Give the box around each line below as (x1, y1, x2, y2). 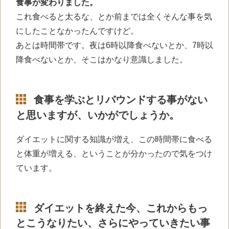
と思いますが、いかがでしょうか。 (16, 109, 179, 121)
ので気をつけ (163, 149, 212, 158)
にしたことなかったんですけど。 (16, 26, 139, 35)
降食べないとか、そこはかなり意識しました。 (16, 55, 188, 64)
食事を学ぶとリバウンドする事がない (34, 94, 208, 105)
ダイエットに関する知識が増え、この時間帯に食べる (16, 134, 212, 144)
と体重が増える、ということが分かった (16, 149, 163, 158)
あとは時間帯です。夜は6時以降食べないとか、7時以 (16, 40, 213, 50)
